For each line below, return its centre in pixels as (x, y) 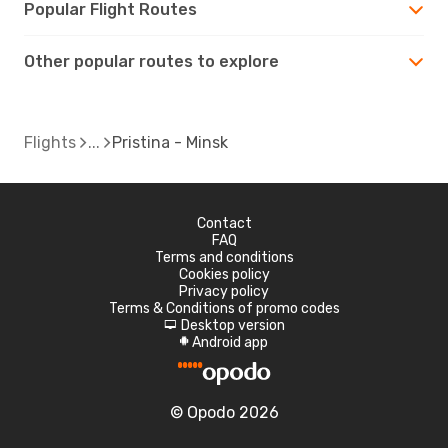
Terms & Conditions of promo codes (224, 308)
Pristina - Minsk (170, 142)
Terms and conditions (224, 257)
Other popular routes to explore (151, 61)
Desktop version (232, 325)
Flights (50, 142)
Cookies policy (224, 274)
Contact (224, 223)
